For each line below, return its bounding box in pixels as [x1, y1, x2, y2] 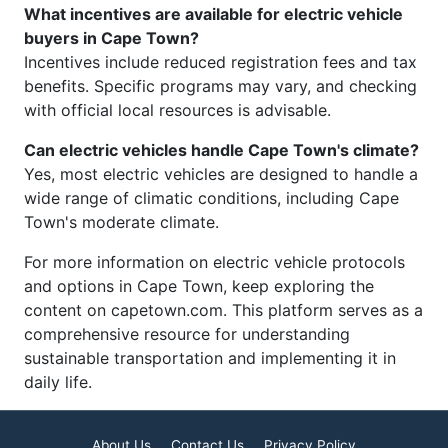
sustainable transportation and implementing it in [24, 348, 396, 369]
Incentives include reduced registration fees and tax [24, 52, 417, 73]
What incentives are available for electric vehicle [24, 4, 403, 25]
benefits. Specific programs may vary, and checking [24, 76, 417, 97]
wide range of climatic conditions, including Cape [24, 188, 399, 209]
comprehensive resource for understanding [24, 324, 350, 345]
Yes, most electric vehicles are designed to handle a [24, 164, 418, 185]
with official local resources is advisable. [24, 100, 331, 121]
